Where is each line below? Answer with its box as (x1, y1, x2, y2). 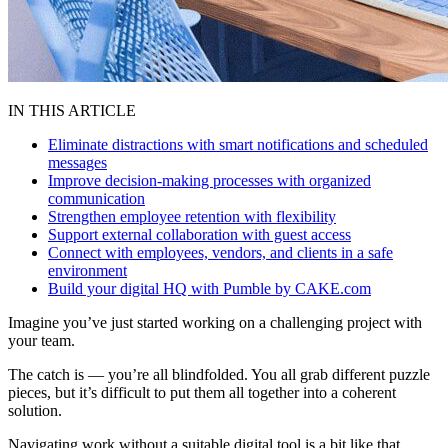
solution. (8, 401, 66, 419)
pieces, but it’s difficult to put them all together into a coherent (8, 383, 396, 401)
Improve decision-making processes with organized (48, 171, 371, 189)
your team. (8, 331, 79, 349)
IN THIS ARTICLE (8, 101, 136, 119)
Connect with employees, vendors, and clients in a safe (48, 243, 393, 261)
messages (48, 153, 107, 171)
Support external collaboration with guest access (48, 225, 351, 243)
